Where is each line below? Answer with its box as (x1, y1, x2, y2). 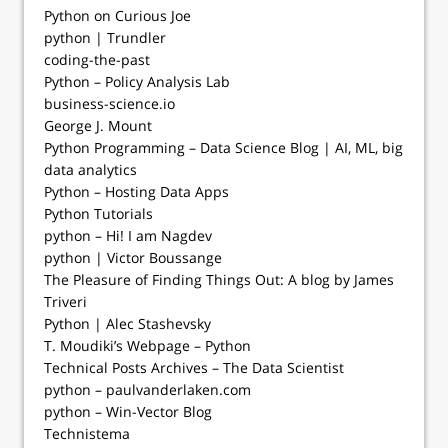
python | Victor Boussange (44, 248, 222, 268)
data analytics (44, 160, 137, 180)
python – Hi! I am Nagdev (44, 226, 212, 246)
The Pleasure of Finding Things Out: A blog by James (44, 270, 394, 290)
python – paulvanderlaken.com (44, 380, 251, 400)
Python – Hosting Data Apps (44, 182, 229, 202)
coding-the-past (44, 50, 150, 70)
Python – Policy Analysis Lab (44, 72, 230, 92)
